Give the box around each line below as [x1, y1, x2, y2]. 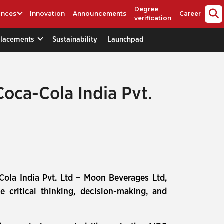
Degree [134, 5, 159, 13]
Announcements [73, 10, 127, 17]
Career [179, 10, 201, 17]
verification [134, 14, 172, 22]
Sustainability [52, 35, 97, 43]
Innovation [30, 10, 65, 17]
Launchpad [107, 35, 144, 43]
